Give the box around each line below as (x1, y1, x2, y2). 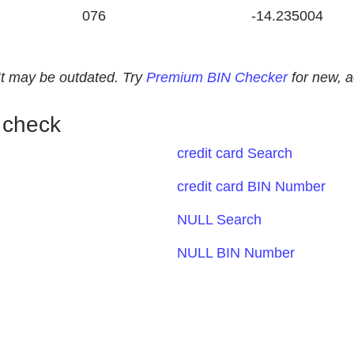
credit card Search (177, 145, 292, 161)
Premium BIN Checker (146, 70, 288, 85)
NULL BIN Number (177, 245, 295, 261)
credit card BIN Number (177, 179, 326, 194)
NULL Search (177, 212, 262, 228)
